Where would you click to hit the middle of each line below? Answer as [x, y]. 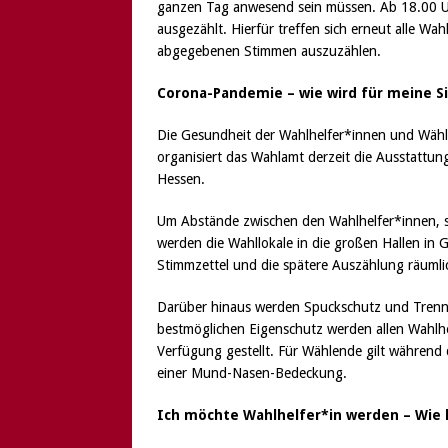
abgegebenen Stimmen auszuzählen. [269, 50]
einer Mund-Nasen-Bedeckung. [252, 372]
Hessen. [181, 178]
